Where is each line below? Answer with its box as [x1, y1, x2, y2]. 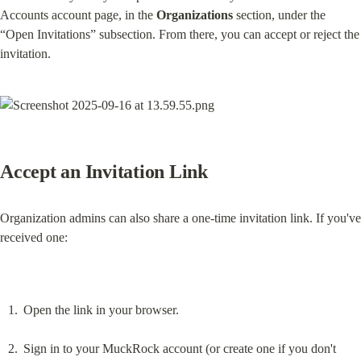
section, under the [233, 8, 326, 23]
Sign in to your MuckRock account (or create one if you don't [23, 341, 336, 355]
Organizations [156, 8, 233, 23]
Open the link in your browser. [23, 302, 179, 317]
